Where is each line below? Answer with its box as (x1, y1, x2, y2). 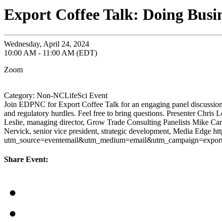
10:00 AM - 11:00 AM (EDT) (4, 48, 97, 57)
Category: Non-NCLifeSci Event (4, 91, 108, 100)
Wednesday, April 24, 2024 (4, 39, 89, 48)
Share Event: (4, 155, 48, 164)
